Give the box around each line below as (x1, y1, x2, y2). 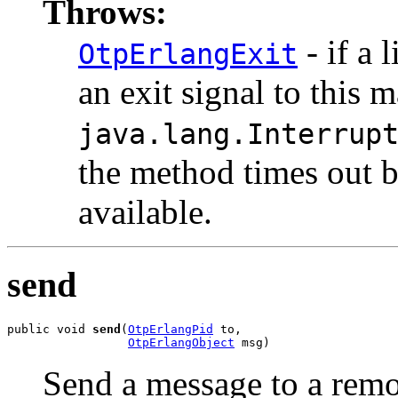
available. (78, 192, 212, 231)
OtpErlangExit (78, 37, 298, 70)
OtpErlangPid (128, 322, 213, 337)
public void (7, 322, 92, 337)
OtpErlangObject (128, 336, 235, 350)
